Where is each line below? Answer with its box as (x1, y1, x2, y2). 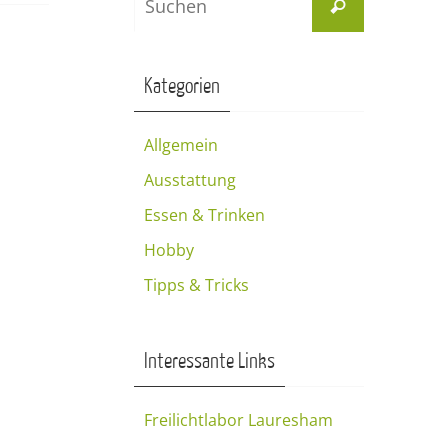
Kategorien (144, 75, 220, 98)
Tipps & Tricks (144, 274, 249, 296)
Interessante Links (144, 350, 275, 373)
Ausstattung (144, 169, 236, 191)
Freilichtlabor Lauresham (144, 409, 333, 431)
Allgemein (144, 134, 218, 156)
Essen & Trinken (144, 204, 265, 226)
